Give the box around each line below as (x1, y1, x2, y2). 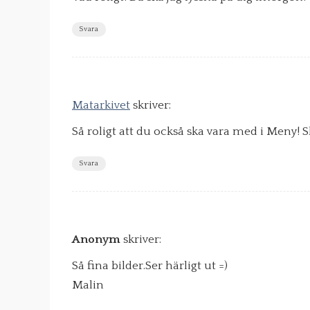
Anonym (72, 233, 120, 246)
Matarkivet (72, 99, 130, 112)
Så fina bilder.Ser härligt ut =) (72, 259, 228, 273)
